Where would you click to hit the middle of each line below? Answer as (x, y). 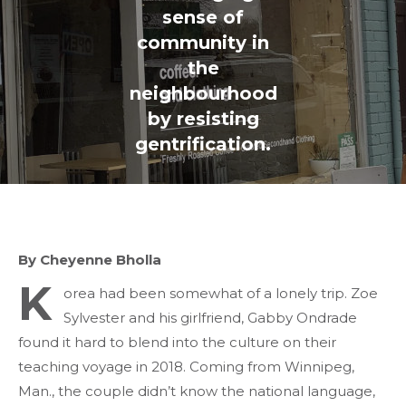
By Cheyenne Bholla (90, 260)
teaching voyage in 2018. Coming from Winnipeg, (186, 367)
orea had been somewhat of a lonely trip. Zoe (220, 293)
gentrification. (203, 144)
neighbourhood (203, 93)
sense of (203, 17)
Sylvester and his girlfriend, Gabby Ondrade (210, 318)
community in (203, 43)
